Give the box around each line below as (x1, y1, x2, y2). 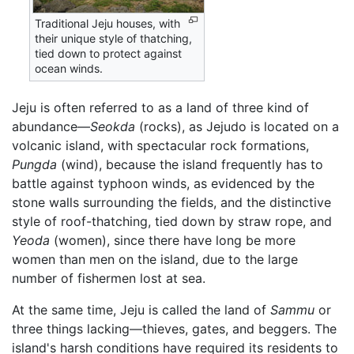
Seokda (90, 119, 135, 135)
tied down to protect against (35, 47, 183, 61)
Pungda (12, 156, 57, 173)
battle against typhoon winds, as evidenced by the (12, 175, 314, 192)
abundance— (12, 119, 90, 135)
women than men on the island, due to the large (12, 251, 298, 268)
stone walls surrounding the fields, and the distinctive (12, 194, 331, 211)
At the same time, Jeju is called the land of (12, 302, 270, 318)
